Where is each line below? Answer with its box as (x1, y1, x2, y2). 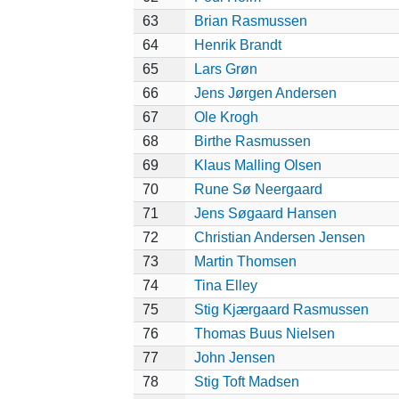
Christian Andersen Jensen (193, 229, 365, 245)
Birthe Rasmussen (193, 133, 311, 149)
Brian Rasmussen (193, 12, 307, 28)
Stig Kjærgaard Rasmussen (193, 301, 369, 317)
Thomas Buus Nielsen (193, 325, 335, 341)
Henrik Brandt (193, 37, 281, 53)
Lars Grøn (193, 61, 257, 77)
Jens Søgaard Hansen (193, 205, 337, 221)
